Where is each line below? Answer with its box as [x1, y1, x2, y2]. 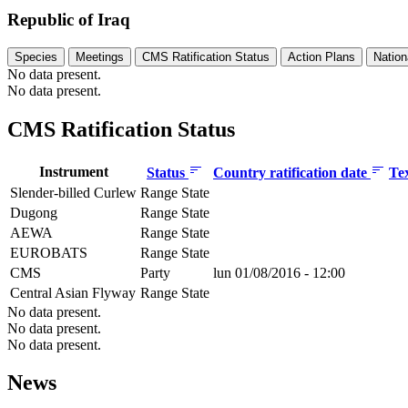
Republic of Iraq [7, 9, 130, 29]
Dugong [10, 204, 57, 220]
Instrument [38, 163, 108, 179]
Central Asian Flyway [10, 284, 136, 301]
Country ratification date [213, 164, 371, 180]
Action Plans [288, 49, 355, 64]
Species [15, 49, 57, 64]
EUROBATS [10, 244, 87, 260]
